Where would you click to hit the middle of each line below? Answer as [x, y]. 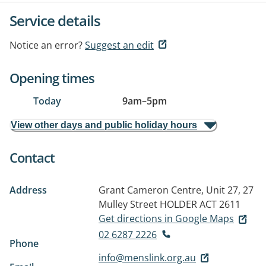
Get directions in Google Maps [166, 218]
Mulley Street [128, 204]
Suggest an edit [119, 45]
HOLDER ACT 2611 [200, 204]
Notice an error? [46, 45]
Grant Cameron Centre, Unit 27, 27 [176, 190]
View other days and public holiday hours [104, 125]
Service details [55, 20]
